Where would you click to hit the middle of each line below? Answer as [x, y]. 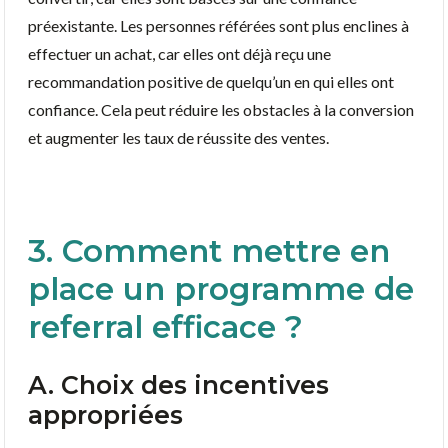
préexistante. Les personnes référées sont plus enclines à [218, 25]
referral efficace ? [165, 326]
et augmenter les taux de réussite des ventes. [178, 137]
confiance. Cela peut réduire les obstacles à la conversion [221, 109]
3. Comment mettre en [209, 250]
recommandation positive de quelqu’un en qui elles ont [211, 81]
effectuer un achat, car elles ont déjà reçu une [179, 53]
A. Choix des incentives [178, 384]
